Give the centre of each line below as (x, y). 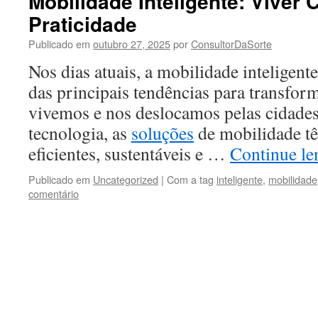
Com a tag (192, 179)
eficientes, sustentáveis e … (129, 153)
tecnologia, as (80, 133)
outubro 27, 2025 (132, 44)
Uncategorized (126, 179)
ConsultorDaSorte (231, 44)
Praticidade (83, 24)
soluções (163, 133)
